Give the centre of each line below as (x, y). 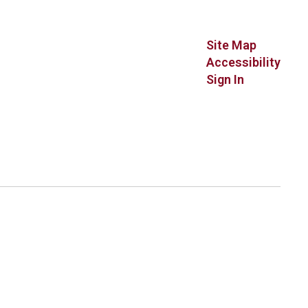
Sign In (225, 79)
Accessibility (243, 62)
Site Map (231, 45)
